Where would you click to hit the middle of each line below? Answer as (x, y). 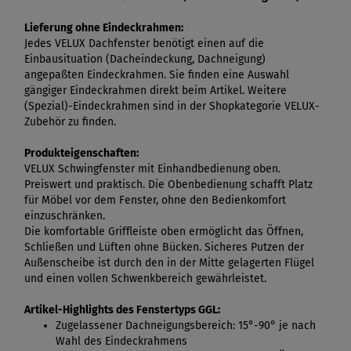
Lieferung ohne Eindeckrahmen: (104, 27)
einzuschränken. (65, 215)
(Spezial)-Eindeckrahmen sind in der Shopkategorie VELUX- (172, 106)
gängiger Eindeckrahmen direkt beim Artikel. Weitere (156, 90)
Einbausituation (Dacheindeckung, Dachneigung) (145, 59)
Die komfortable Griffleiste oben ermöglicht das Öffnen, (164, 231)
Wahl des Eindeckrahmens (121, 341)
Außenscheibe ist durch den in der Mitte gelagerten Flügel (169, 262)
